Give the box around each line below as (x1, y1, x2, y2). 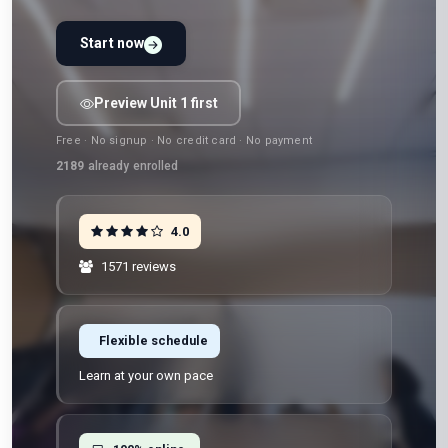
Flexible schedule (99, 333, 208, 348)
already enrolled (84, 159, 179, 173)
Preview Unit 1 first (93, 94, 218, 111)
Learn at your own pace (79, 368, 213, 383)
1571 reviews (98, 259, 176, 274)
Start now (80, 35, 145, 51)
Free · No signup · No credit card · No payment (56, 134, 313, 147)
